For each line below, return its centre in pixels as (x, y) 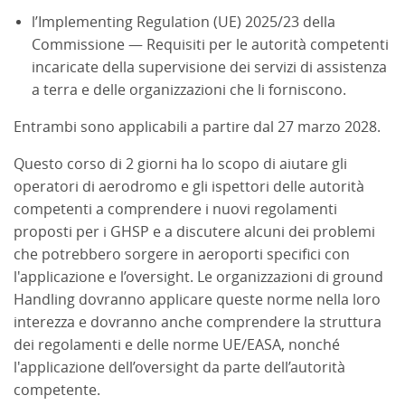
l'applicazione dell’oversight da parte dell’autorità (179, 367)
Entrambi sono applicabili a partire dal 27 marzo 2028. (199, 127)
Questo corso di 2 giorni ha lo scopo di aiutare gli (180, 164)
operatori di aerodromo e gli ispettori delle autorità (189, 186)
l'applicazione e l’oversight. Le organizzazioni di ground (198, 277)
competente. (59, 390)
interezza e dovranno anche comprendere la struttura (198, 322)
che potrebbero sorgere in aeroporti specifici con (182, 254)
